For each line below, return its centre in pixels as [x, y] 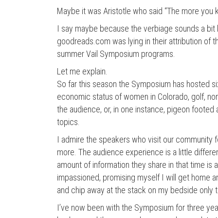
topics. [68, 122]
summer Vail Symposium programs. [116, 54]
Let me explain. [82, 71]
